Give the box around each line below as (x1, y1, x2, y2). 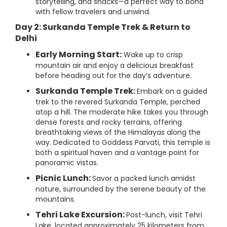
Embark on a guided (137, 86, 207, 96)
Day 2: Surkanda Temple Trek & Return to (15, 21, 191, 33)
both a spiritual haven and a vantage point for (35, 147, 199, 158)
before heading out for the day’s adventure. (35, 70, 192, 81)
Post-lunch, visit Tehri (126, 210, 202, 220)
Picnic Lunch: (35, 172, 92, 184)
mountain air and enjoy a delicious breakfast (35, 60, 194, 70)
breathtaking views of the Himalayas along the (35, 127, 201, 137)
